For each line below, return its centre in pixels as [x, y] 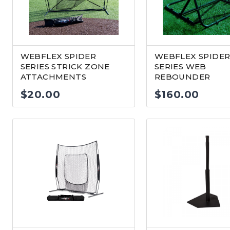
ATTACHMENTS [53, 77]
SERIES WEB [180, 66]
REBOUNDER [182, 77]
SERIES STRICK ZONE [65, 66]
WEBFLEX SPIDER [58, 56]
